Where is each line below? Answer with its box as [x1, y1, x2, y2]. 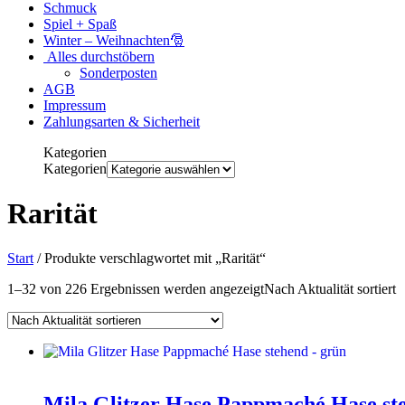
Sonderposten [80, 65, 157, 80]
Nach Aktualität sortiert [264, 280, 396, 297]
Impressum [43, 98, 106, 113]
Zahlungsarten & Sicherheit [43, 114, 200, 129]
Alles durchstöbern [43, 49, 155, 64]
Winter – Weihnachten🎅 [43, 33, 184, 48]
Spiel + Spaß [43, 16, 117, 32]
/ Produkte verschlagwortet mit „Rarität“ [33, 250, 266, 266]
